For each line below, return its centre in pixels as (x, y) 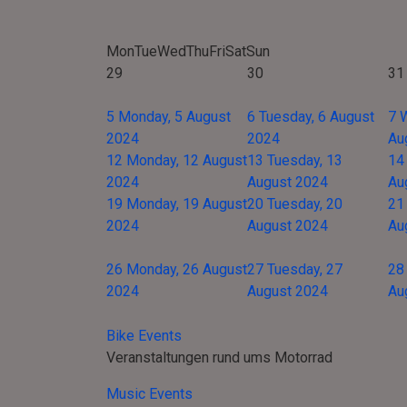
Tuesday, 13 (305, 160)
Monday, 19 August (187, 204)
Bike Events (144, 336)
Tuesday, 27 (305, 269)
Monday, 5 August (174, 117)
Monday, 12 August (187, 160)
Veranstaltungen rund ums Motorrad (219, 357)
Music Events (149, 394)
